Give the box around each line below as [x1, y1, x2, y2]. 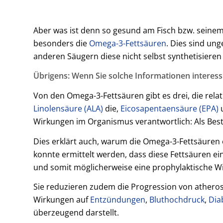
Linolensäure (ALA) [33, 103, 103, 114]
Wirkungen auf [33, 194, 90, 206]
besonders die [33, 37, 89, 49]
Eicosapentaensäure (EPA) [120, 103, 219, 114]
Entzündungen [90, 194, 145, 206]
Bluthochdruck [149, 194, 205, 206]
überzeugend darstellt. [33, 207, 119, 219]
